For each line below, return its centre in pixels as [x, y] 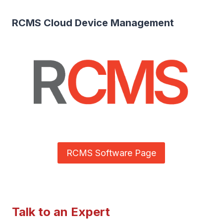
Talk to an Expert [61, 212]
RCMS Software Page [111, 153]
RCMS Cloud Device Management [93, 23]
